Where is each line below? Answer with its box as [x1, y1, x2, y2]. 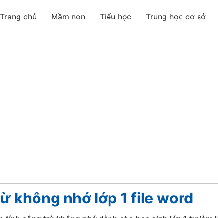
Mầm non [51, 11, 85, 21]
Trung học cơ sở [146, 11, 206, 21]
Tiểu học [100, 11, 131, 21]
